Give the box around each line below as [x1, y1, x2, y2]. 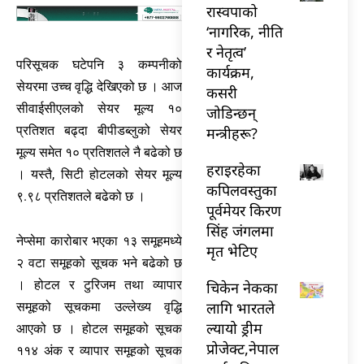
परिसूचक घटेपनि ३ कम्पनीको [16, 57, 182, 73]
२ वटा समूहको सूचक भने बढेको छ [16, 255, 182, 271]
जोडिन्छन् [206, 102, 256, 123]
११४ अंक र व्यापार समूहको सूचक [16, 343, 182, 359]
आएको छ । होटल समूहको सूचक [16, 321, 182, 337]
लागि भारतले [206, 297, 275, 318]
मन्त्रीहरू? [206, 123, 258, 143]
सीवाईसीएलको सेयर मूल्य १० [16, 101, 182, 117]
